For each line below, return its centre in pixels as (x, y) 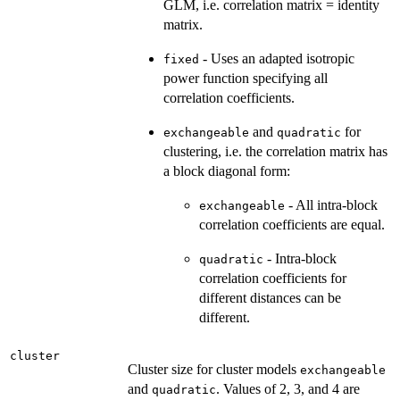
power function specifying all (246, 78)
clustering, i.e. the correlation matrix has (275, 151)
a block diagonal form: (227, 171)
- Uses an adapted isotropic (277, 58)
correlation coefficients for (273, 278)
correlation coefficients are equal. (292, 224)
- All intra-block (331, 204)
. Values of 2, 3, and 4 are (288, 388)
